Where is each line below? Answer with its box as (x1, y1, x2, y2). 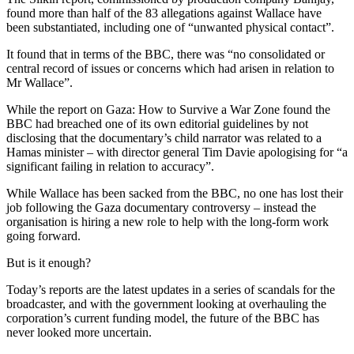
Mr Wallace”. (6, 75, 73, 89)
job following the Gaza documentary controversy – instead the (6, 200, 316, 214)
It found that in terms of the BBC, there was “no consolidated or (6, 47, 325, 61)
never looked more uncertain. (6, 325, 152, 339)
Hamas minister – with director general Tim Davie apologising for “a (6, 145, 348, 159)
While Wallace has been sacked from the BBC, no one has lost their (6, 186, 343, 200)
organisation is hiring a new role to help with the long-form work (6, 214, 329, 228)
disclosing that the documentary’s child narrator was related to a (6, 130, 322, 145)
